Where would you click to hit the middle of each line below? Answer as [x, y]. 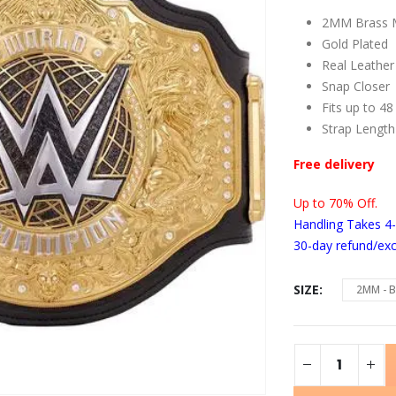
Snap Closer [355, 86]
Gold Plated [354, 43]
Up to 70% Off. [335, 202]
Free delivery [334, 164]
